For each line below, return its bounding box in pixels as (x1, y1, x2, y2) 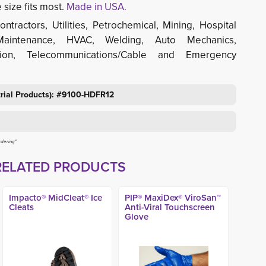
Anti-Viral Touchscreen (125, 201, 216, 213)
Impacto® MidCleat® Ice (8, 191, 102, 204)
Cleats (8, 201, 34, 213)
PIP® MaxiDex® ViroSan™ (125, 191, 221, 204)
